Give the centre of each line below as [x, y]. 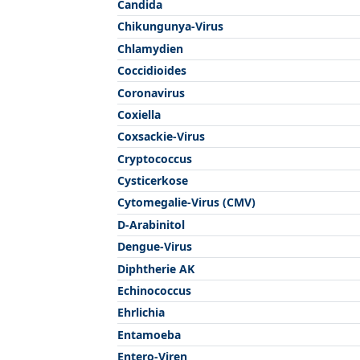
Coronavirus [151, 92]
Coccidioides [152, 71]
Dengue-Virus [155, 247]
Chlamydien [150, 48]
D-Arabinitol [151, 224]
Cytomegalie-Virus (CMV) [186, 202]
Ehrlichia [141, 313]
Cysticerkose [153, 180]
